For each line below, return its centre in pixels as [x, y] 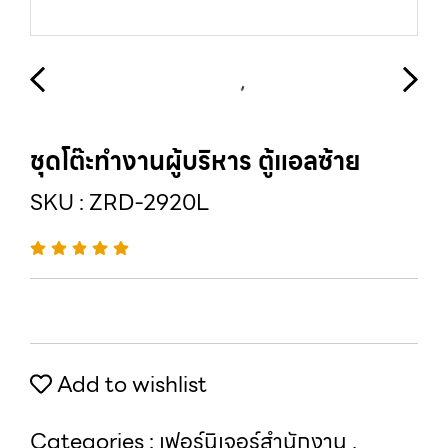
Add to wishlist [129, 384]
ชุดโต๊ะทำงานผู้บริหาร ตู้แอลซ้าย [195, 161]
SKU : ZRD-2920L [119, 202]
